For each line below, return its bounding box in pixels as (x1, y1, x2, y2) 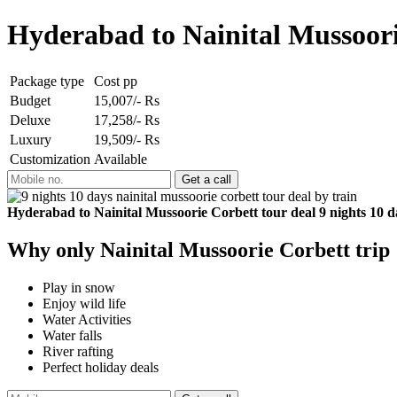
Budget (10, 92, 51, 108)
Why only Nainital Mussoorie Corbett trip (7, 237, 390, 261)
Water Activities (43, 311, 131, 327)
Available (94, 151, 147, 167)
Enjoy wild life (43, 295, 126, 311)
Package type (10, 73, 84, 89)
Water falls (43, 327, 102, 343)
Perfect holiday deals (43, 359, 159, 375)
